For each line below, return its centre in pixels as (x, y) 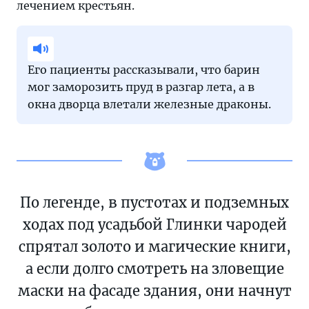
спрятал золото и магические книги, (154, 246)
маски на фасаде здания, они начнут (154, 290)
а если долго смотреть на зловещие (154, 268)
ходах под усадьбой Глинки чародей (154, 224)
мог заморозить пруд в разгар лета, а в (141, 87)
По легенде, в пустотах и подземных (154, 202)
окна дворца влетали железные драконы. (149, 104)
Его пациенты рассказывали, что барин (144, 69)
